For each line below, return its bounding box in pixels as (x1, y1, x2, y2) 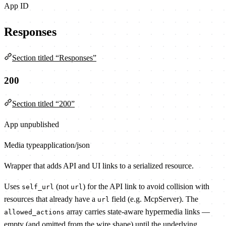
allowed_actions (4, 208, 65, 216)
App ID (4, 1, 29, 10)
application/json (40, 141, 90, 150)
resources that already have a (4, 195, 97, 204)
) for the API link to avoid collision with (83, 182, 209, 191)
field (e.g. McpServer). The (109, 195, 198, 204)
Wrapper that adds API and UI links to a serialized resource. (4, 161, 194, 171)
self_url (22, 183, 54, 191)
